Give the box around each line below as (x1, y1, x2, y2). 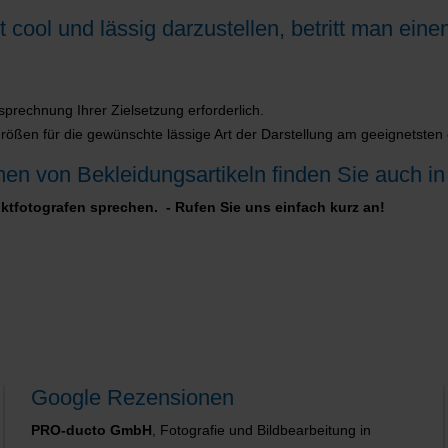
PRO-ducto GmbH (31, 422, 153, 439)
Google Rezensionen (31, 385, 235, 411)
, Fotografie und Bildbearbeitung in (152, 422, 372, 439)
